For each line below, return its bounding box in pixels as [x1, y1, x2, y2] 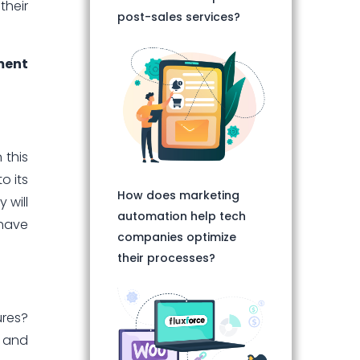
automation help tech [117, 207, 246, 224]
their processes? [117, 249, 215, 266]
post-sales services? [117, 9, 240, 26]
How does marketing [117, 186, 239, 203]
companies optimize [117, 228, 236, 245]
